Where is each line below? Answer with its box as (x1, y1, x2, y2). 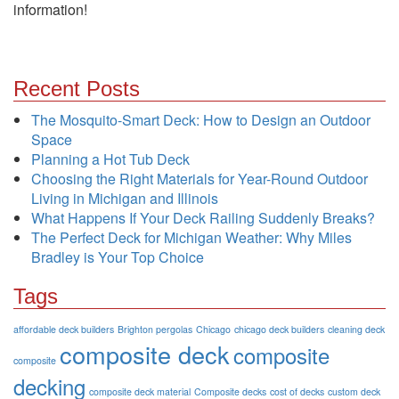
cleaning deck (328, 322, 385, 336)
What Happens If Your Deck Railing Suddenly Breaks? (31, 207, 375, 228)
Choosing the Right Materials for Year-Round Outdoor (31, 167, 368, 189)
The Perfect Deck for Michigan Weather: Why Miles (31, 226, 352, 248)
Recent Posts (13, 76, 140, 101)
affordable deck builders (13, 322, 114, 336)
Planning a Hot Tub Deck (31, 148, 190, 169)
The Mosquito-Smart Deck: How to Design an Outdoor (31, 109, 370, 130)
